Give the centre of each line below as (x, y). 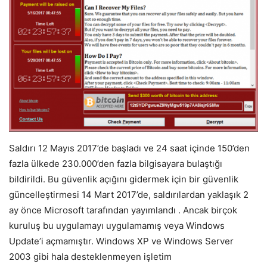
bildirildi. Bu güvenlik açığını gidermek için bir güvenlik (124, 179)
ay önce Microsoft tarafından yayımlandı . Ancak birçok (123, 210)
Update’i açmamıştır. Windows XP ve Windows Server (121, 241)
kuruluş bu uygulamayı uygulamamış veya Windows (117, 226)
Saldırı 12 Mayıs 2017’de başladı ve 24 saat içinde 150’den (129, 148)
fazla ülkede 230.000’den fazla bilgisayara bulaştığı (116, 164)
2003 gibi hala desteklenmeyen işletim (90, 257)
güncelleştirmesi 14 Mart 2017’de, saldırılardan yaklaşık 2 (129, 195)
